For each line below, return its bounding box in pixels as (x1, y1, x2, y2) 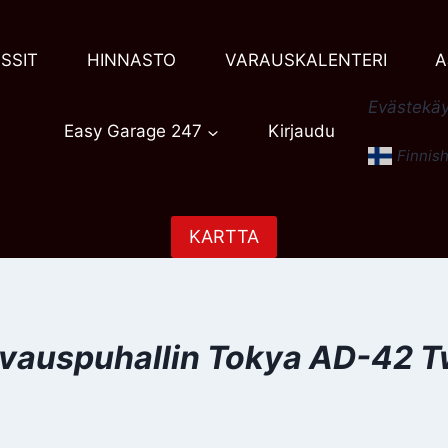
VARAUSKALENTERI (224, 50, 387, 71)
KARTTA (189, 226, 259, 248)
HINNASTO (86, 50, 176, 71)
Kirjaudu (267, 121, 335, 142)
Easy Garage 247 (64, 121, 203, 142)
